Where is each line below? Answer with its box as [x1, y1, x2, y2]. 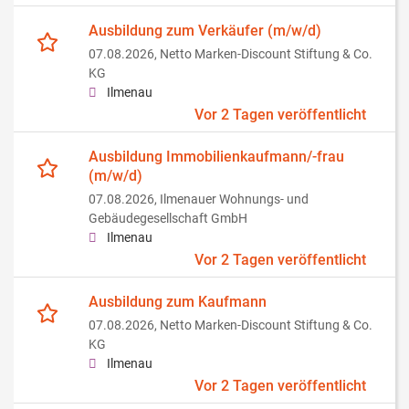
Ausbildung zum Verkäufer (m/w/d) [89, 22, 321, 40]
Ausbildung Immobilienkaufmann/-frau [89, 148, 344, 166]
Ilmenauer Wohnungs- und [160, 192, 309, 208]
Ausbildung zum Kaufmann [89, 293, 267, 311]
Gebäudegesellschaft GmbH [89, 211, 247, 227]
